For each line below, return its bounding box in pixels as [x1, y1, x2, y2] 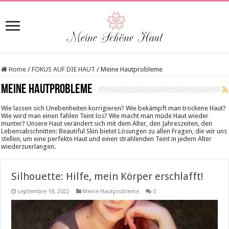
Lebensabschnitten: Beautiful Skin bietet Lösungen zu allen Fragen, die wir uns [1, 127, 227, 135]
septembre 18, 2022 [17, 188, 70, 195]
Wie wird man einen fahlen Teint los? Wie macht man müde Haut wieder [1, 112, 209, 120]
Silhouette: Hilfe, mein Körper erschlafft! [11, 170, 204, 182]
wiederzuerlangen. [1, 143, 56, 150]
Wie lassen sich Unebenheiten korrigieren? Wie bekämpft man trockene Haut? [1, 104, 226, 112]
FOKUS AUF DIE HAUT [32, 65, 96, 73]
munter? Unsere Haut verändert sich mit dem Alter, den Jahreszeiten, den [1, 120, 213, 127]
